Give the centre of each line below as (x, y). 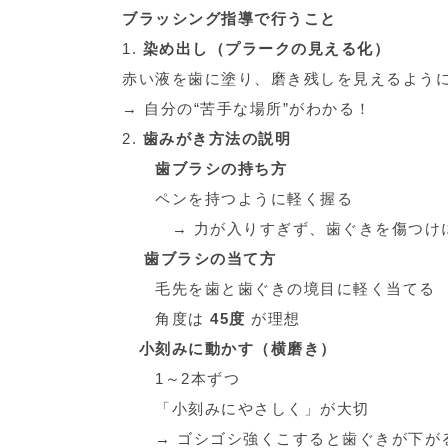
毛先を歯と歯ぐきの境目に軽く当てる (279, 288)
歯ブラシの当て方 (210, 258)
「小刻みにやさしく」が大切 (246, 408)
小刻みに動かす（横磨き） (237, 348)
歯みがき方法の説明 (216, 138)
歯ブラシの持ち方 (221, 168)
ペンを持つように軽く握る (237, 198)
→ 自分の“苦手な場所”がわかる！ (247, 108)
